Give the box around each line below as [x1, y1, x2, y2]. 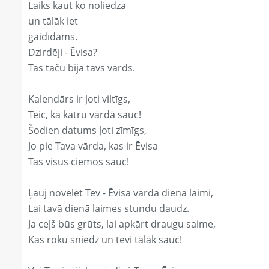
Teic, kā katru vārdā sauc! [28, 108, 141, 122]
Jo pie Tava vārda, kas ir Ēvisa [28, 139, 158, 153]
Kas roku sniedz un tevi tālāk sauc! [28, 233, 182, 247]
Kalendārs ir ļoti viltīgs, [28, 92, 130, 106]
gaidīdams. [28, 30, 77, 44]
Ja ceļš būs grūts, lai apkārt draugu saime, [28, 217, 216, 231]
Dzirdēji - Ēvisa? [28, 46, 97, 59]
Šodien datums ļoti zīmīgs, [28, 124, 147, 138]
